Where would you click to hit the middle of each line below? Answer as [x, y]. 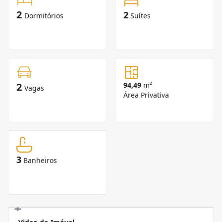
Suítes [140, 16]
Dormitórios [44, 16]
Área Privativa [146, 95]
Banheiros [40, 160]
